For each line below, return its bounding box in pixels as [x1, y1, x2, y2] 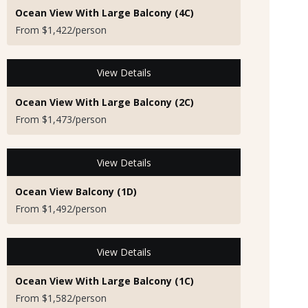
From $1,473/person [15, 112, 107, 126]
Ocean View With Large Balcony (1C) [15, 274, 194, 288]
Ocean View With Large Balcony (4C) [15, 5, 194, 19]
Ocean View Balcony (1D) [15, 185, 137, 199]
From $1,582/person [15, 291, 107, 305]
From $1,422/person [15, 23, 107, 36]
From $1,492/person [15, 202, 107, 216]
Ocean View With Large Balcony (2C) [15, 95, 194, 109]
